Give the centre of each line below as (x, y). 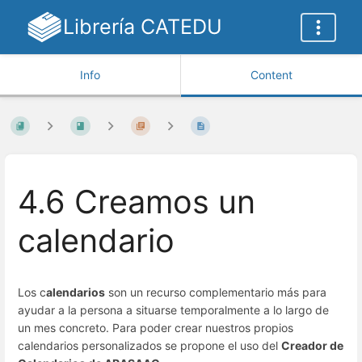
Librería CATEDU (142, 27)
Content (271, 75)
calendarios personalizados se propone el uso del (149, 345)
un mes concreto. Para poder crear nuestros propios (156, 327)
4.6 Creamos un (137, 202)
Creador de (312, 345)
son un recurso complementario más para (216, 292)
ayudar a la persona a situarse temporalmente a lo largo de (173, 309)
